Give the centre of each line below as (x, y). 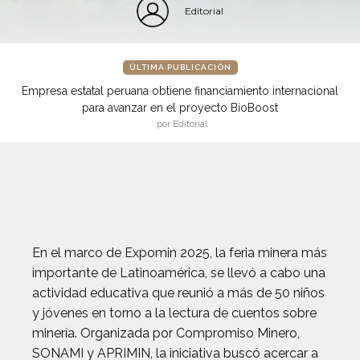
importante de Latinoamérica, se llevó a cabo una (179, 273)
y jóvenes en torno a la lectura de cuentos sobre (174, 313)
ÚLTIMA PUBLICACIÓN (180, 67)
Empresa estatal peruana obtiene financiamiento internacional (180, 91)
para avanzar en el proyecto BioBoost (180, 108)
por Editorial (182, 124)
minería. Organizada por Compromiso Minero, (166, 333)
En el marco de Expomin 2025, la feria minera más (180, 253)
